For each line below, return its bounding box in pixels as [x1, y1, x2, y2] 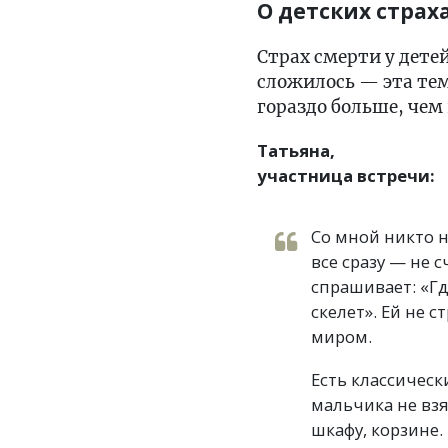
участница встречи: [257, 163, 435, 187]
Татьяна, [257, 138, 335, 162]
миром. [311, 324, 372, 348]
